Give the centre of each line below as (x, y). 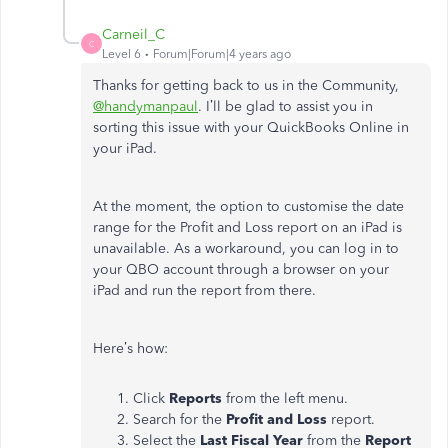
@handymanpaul (145, 106)
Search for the (179, 419)
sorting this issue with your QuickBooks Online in (251, 127)
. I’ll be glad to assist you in (285, 106)
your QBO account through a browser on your (241, 269)
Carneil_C (133, 34)
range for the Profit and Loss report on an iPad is (247, 227)
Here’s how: (130, 348)
